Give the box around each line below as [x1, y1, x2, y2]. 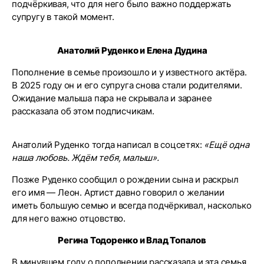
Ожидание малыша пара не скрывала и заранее [12, 93, 212, 104]
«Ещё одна [204, 139, 249, 150]
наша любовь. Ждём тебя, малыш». [12, 152, 159, 163]
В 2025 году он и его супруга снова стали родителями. [12, 80, 242, 91]
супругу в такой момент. [12, 11, 114, 22]
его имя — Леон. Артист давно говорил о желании [12, 187, 225, 198]
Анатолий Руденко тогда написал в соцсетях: [12, 139, 204, 150]
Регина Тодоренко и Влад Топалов [58, 235, 206, 246]
